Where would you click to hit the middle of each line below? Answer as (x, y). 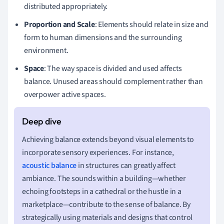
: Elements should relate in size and (151, 24)
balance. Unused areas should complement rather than (113, 81)
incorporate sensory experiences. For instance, (98, 152)
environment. (46, 50)
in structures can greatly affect (126, 165)
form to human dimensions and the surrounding (103, 37)
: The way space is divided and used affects (113, 68)
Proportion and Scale (59, 24)
